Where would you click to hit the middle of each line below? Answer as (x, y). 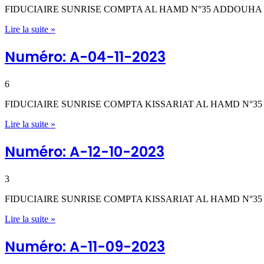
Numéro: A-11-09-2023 (85, 246)
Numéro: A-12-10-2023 (85, 151)
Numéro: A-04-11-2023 (85, 57)
